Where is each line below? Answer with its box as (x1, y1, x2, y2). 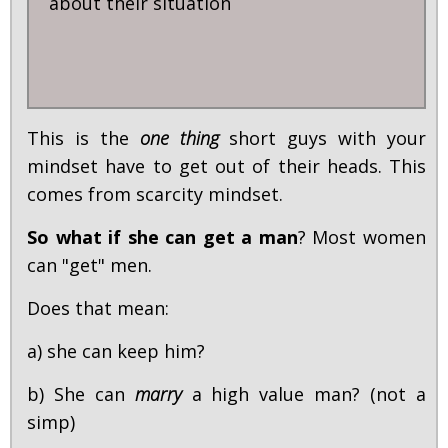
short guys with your (218, 126, 426, 151)
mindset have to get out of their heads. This (27, 154, 426, 179)
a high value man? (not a (181, 382, 427, 407)
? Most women (297, 225, 427, 250)
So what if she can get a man (27, 225, 298, 250)
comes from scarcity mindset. (27, 182, 283, 207)
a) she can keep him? (27, 339, 205, 364)
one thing (139, 126, 219, 151)
